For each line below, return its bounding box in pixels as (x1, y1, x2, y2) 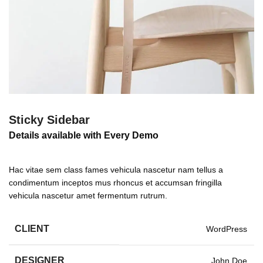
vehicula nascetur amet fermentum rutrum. (9, 191, 167, 200)
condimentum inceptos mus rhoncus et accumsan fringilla (9, 178, 222, 187)
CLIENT (15, 224, 49, 234)
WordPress (206, 224, 247, 234)
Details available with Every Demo (9, 130, 159, 140)
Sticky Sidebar (9, 113, 90, 126)
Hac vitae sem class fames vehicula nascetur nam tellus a (9, 165, 223, 174)
